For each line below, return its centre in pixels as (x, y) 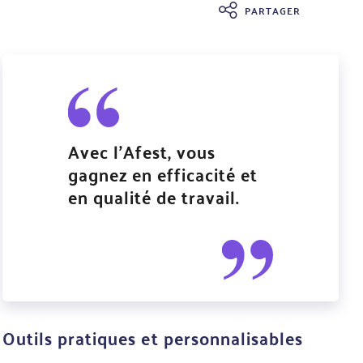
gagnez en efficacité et (162, 174)
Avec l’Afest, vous (141, 151)
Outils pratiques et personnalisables (153, 337)
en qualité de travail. (154, 196)
